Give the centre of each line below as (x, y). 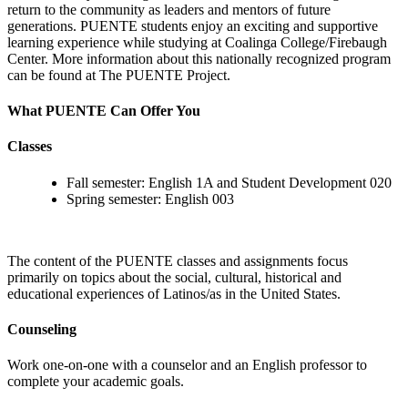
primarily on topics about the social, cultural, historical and (174, 277)
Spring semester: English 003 (150, 199)
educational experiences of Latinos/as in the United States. (176, 293)
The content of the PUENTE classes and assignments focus (178, 260)
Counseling (42, 329)
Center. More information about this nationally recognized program (199, 58)
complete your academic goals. (96, 382)
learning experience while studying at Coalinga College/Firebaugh (197, 42)
